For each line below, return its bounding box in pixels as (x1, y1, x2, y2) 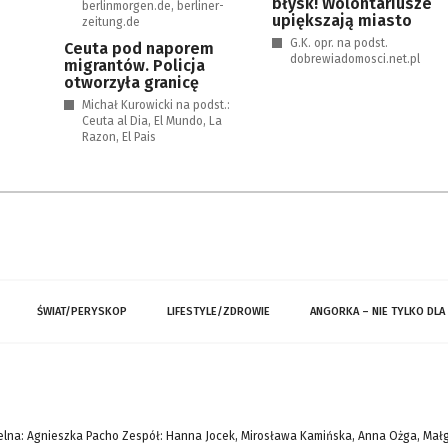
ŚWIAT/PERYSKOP (37, 305, 127, 318)
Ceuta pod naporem (64, 39, 214, 58)
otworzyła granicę (64, 73, 199, 92)
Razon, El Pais (82, 130, 156, 144)
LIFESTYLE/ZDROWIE (167, 305, 270, 318)
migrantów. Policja (64, 56, 205, 75)
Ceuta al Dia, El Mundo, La (82, 114, 222, 128)
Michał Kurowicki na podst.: (82, 98, 230, 112)
